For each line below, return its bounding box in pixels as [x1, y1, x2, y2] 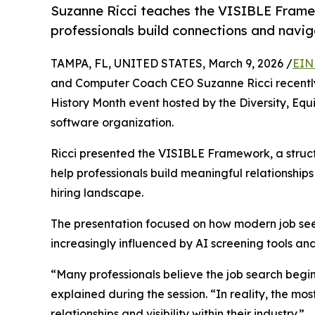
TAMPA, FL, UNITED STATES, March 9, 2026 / [51, 56, 292, 71]
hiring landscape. [51, 186, 143, 200]
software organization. [51, 115, 174, 130]
